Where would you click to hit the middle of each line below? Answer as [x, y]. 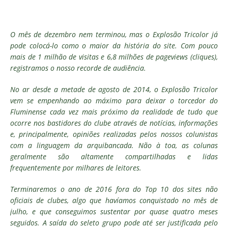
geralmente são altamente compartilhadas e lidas [114, 156]
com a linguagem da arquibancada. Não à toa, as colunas [114, 145]
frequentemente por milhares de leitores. [76, 168]
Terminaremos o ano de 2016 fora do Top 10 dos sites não [114, 189]
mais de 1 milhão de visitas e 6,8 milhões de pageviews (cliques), [114, 57]
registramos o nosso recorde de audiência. [78, 68]
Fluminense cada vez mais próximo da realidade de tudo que [114, 112]
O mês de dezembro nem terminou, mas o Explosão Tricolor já [114, 34]
